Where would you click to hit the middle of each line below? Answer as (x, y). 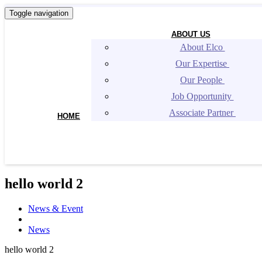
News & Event (56, 208)
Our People (202, 80)
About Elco (202, 47)
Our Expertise (202, 63)
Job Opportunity (202, 96)
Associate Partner (202, 113)
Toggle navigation (39, 13)
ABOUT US (191, 34)
